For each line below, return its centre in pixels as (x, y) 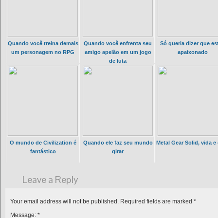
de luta (118, 61)
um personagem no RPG (43, 52)
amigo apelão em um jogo (118, 52)
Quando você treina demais (43, 44)
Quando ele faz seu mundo (118, 143)
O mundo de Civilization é (43, 143)
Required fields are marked (156, 202)
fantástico (43, 152)
